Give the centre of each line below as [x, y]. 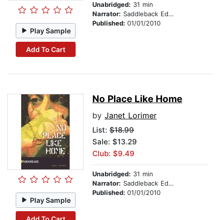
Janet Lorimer [131, 116]
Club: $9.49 [113, 154]
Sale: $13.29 [115, 142]
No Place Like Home [137, 99]
